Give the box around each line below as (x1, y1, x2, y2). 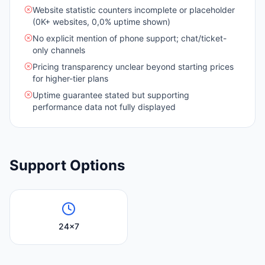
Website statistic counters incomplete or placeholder (33, 5, 235, 15)
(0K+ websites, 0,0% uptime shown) (33, 17, 170, 27)
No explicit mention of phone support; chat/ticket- (33, 33, 227, 43)
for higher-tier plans (33, 73, 108, 83)
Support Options (9, 157, 125, 174)
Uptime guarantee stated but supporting (33, 90, 189, 100)
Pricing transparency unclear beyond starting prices (33, 62, 234, 72)
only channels (33, 45, 85, 55)
